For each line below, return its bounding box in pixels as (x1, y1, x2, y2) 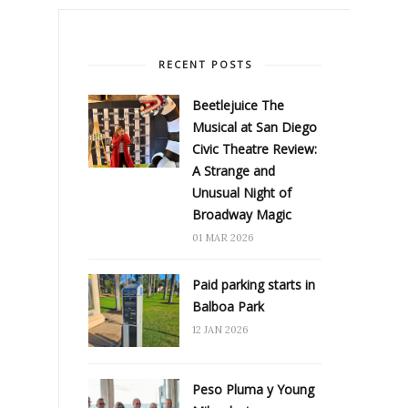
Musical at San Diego (192, 117, 317, 136)
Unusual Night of (192, 183, 291, 201)
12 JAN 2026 (192, 322, 249, 336)
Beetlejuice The (192, 96, 284, 114)
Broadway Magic (192, 205, 291, 223)
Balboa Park (192, 297, 264, 315)
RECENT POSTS (158, 56, 252, 71)
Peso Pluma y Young (192, 380, 314, 398)
